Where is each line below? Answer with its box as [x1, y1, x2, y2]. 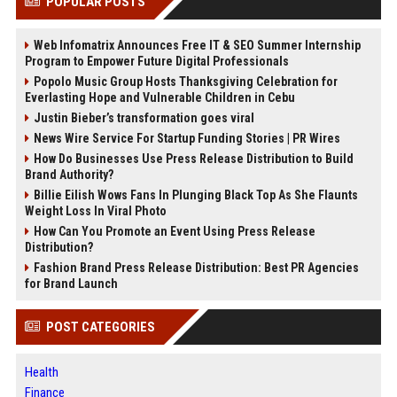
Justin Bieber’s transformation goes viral [33, 110, 254, 125]
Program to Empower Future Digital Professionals [24, 53, 289, 68]
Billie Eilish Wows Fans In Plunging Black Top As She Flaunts [33, 187, 358, 202]
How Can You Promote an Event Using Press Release [33, 223, 315, 238]
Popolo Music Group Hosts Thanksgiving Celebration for [33, 74, 338, 89]
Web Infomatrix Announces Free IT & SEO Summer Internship [33, 37, 361, 52]
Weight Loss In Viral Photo [24, 203, 167, 218]
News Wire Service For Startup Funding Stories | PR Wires [33, 130, 340, 145]
